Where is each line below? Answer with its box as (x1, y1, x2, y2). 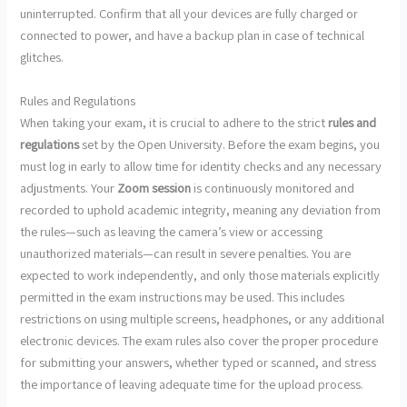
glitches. (20, 48, 65, 66)
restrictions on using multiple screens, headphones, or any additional (20, 309, 385, 327)
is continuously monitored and (191, 178, 355, 196)
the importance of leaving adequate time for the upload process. (20, 374, 364, 392)
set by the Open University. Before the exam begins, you (79, 134, 381, 153)
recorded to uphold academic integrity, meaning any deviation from (20, 200, 382, 218)
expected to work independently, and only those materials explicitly (20, 265, 381, 283)
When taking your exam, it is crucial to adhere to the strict (20, 113, 329, 131)
